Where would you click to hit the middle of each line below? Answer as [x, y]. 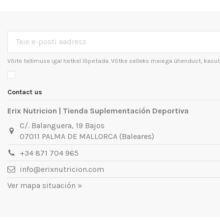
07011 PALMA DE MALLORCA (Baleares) [87, 136]
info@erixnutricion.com [62, 169]
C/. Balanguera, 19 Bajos [62, 125]
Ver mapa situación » [45, 185]
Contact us [25, 92]
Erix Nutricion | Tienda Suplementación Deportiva [98, 110]
